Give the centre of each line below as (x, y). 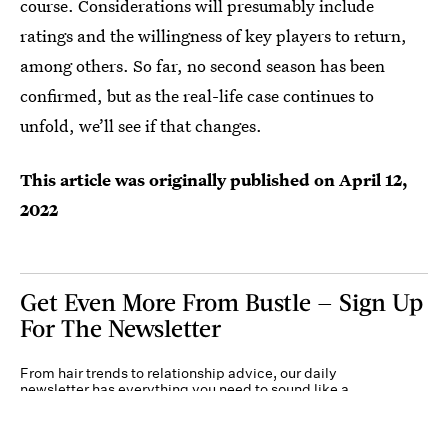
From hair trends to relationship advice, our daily (178, 373)
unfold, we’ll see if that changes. (141, 125)
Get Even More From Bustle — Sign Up (221, 301)
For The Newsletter (120, 327)
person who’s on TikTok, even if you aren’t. (158, 405)
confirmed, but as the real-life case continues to (197, 95)
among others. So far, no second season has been (202, 65)
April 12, (373, 179)
